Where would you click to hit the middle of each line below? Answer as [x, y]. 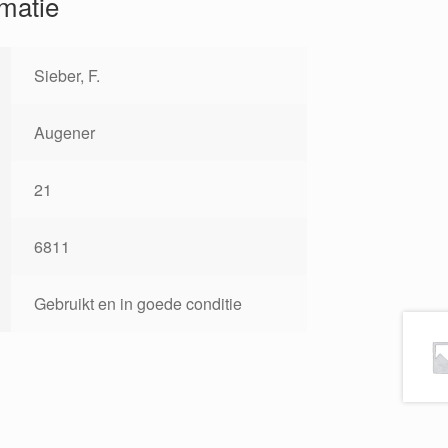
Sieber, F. [66, 76]
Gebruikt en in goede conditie [137, 304]
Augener [64, 133]
